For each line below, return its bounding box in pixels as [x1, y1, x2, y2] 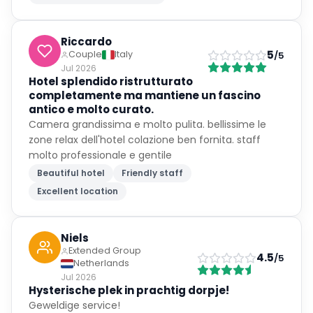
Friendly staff [122, 167, 183, 179]
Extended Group [68, 245, 141, 256]
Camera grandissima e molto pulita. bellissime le [29, 117, 266, 131]
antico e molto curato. [29, 102, 154, 117]
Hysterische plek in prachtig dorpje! [29, 283, 229, 298]
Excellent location [37, 185, 118, 197]
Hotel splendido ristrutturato [29, 74, 193, 89]
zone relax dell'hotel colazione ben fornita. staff [29, 133, 261, 147]
